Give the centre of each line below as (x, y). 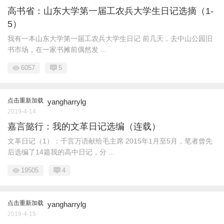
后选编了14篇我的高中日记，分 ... (61, 152)
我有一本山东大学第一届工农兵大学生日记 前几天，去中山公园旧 (110, 38)
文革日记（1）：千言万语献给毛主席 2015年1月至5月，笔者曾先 (110, 141)
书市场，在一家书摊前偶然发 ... (57, 49)
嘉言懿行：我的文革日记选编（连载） (84, 126)
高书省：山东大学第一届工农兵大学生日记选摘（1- (110, 11)
